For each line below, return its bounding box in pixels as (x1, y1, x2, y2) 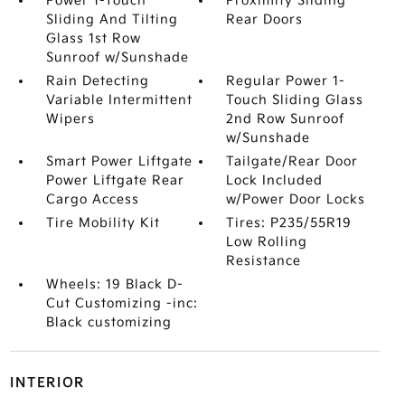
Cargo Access (45, 192, 139, 207)
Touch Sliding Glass (226, 92, 364, 108)
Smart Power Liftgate (45, 154, 193, 169)
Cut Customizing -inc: (45, 296, 198, 311)
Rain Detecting (45, 73, 149, 89)
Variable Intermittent (45, 92, 193, 108)
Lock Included (226, 173, 324, 188)
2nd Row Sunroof (226, 111, 345, 127)
